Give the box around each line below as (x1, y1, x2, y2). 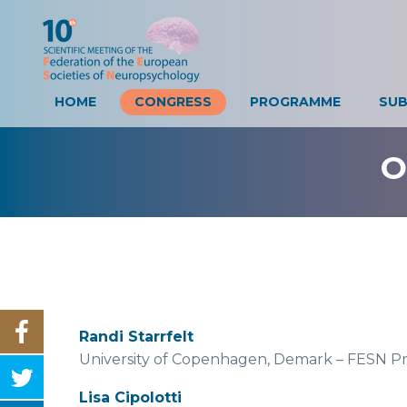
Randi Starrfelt (79, 327, 194, 345)
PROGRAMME (250, 94, 341, 110)
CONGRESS (134, 94, 212, 110)
